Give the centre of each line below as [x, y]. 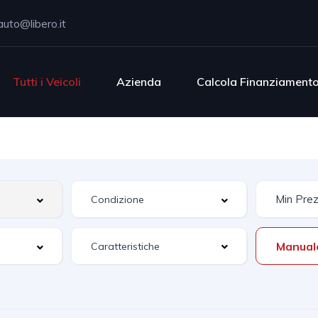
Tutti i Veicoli [47, 81]
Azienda [139, 81]
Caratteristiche [126, 246]
